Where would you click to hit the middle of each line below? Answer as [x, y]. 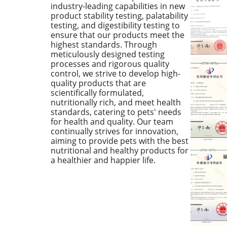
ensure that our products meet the [118, 35]
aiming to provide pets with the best [120, 141]
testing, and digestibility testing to [115, 25]
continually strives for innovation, [115, 131]
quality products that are [98, 83]
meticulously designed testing [108, 54]
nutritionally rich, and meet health [116, 102]
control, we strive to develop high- [116, 73]
